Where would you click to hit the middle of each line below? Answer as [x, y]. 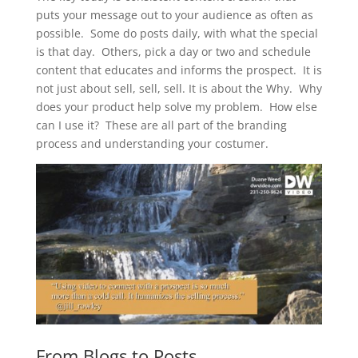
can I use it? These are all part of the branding [161, 125]
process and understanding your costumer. [152, 143]
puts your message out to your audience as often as [174, 14]
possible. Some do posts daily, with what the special [177, 33]
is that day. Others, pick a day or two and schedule [173, 51]
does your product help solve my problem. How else [176, 106]
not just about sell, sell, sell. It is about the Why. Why [179, 88]
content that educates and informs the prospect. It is [179, 70]
